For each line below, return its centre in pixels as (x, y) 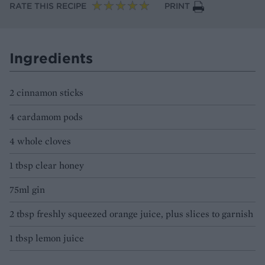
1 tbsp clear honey (47, 166)
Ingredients (51, 58)
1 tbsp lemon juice (47, 238)
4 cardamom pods (46, 117)
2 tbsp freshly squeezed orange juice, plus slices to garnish (131, 214)
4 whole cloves (40, 141)
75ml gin (27, 190)
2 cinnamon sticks (46, 93)
